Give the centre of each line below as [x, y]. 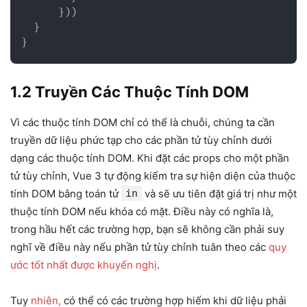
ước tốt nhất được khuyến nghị [84, 265]
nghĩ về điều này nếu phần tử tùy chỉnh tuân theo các [139, 247]
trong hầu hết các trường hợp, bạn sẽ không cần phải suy [147, 230]
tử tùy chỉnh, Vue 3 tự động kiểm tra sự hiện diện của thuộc [153, 176]
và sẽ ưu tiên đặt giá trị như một [219, 194]
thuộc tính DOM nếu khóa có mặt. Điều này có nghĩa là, [142, 212]
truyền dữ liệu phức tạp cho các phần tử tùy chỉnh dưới [141, 140]
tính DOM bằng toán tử [66, 194]
